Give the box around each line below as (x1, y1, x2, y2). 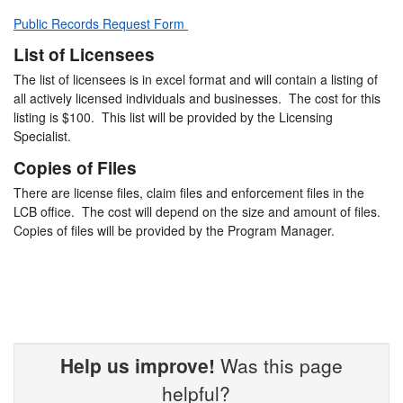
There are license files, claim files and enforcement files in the (13, 183, 364, 201)
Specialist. (13, 127, 78, 146)
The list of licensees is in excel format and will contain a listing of (13, 70, 378, 89)
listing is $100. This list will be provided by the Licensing (13, 108, 333, 127)
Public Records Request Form (13, 13, 188, 32)
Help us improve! (60, 351, 215, 379)
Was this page (215, 351, 343, 379)
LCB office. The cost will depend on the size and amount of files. (13, 201, 381, 220)
